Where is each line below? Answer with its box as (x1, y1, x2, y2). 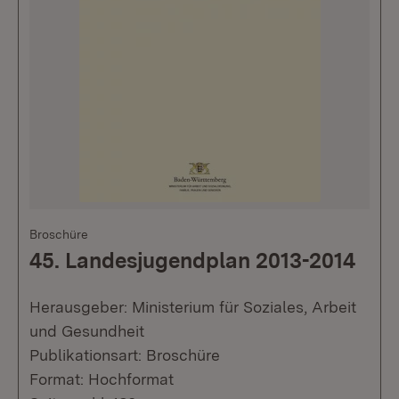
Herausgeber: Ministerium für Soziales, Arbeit (29, 297, 356, 317)
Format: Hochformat (29, 370, 174, 389)
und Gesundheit (29, 322, 144, 341)
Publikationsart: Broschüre (29, 346, 220, 365)
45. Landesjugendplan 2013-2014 (29, 248, 355, 274)
